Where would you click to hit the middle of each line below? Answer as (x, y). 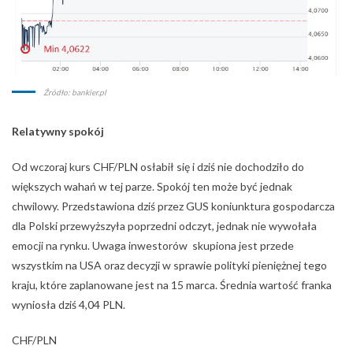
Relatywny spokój (58, 131)
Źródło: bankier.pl (75, 92)
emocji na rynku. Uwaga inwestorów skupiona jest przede (153, 245)
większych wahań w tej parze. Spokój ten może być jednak (152, 186)
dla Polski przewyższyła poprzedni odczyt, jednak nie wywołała (164, 225)
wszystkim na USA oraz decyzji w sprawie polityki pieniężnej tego (169, 265)
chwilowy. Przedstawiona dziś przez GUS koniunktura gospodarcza (173, 206)
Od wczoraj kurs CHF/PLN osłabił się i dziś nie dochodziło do (158, 166)
